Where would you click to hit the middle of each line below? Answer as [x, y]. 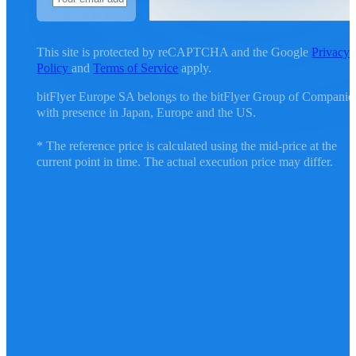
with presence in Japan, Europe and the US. [147, 112]
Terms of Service [136, 68]
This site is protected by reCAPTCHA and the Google [174, 52]
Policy [54, 68]
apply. [195, 68]
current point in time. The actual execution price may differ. [185, 162]
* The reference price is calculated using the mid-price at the [187, 146]
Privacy [331, 52]
